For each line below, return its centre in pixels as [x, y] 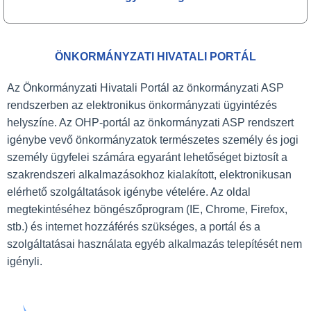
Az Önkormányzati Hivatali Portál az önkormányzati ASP [145, 87]
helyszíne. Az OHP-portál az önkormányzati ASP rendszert [150, 122]
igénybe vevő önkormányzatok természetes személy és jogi [153, 140]
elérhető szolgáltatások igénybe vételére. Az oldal [129, 192]
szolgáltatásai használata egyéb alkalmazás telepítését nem [154, 244]
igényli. [25, 261]
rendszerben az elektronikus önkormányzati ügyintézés [142, 105]
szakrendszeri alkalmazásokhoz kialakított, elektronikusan [149, 174]
